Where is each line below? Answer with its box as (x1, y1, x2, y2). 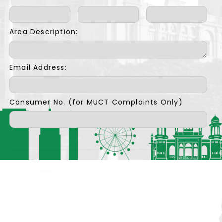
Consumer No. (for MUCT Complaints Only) (9, 97, 183, 107)
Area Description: (9, 27, 78, 37)
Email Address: (9, 62, 67, 72)
